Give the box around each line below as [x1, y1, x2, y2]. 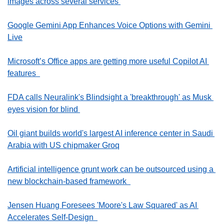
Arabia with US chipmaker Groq [7, 140, 119, 149]
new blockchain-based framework [7, 176, 130, 185]
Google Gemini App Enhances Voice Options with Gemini [7, 20, 210, 29]
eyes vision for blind [7, 104, 80, 113]
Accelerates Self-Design [7, 212, 97, 221]
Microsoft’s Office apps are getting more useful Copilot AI [7, 56, 207, 65]
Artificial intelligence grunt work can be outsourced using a [7, 164, 213, 173]
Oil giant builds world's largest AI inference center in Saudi [7, 128, 213, 137]
